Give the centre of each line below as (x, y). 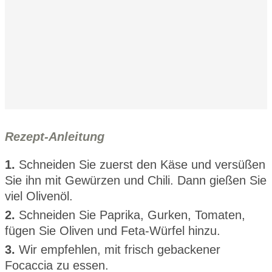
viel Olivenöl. (39, 196)
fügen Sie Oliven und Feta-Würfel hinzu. (113, 231)
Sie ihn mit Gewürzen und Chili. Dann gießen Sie (136, 181)
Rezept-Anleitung (55, 137)
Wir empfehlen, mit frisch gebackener (120, 250)
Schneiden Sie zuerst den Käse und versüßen (142, 165)
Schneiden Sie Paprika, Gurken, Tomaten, (132, 215)
